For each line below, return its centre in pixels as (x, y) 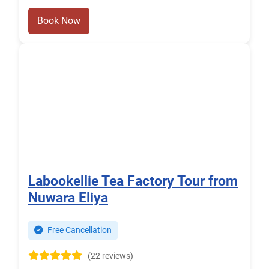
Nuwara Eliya (68, 198)
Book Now (59, 21)
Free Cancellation (79, 231)
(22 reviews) (110, 256)
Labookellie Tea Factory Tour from (133, 181)
